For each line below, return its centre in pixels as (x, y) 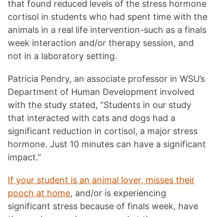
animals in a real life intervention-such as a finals (107, 30)
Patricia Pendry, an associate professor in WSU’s (106, 79)
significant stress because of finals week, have (103, 206)
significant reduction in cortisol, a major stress (103, 131)
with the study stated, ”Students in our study (100, 105)
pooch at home (39, 193)
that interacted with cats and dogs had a (92, 118)
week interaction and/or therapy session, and (101, 43)
